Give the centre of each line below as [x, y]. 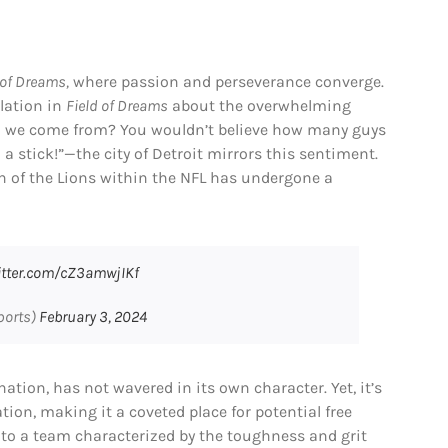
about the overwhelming [259, 105]
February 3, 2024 [92, 316]
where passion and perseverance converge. [226, 81]
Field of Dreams [116, 105]
